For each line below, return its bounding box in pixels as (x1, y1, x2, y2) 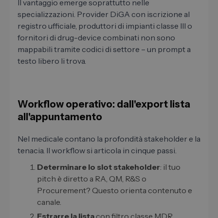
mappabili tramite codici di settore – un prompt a (18, 44, 191, 54)
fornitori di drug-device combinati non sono (18, 33, 175, 43)
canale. (37, 197, 61, 207)
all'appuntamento (18, 111, 102, 123)
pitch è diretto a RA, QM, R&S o (37, 174, 146, 184)
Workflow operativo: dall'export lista (18, 98, 190, 110)
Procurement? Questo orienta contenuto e (37, 185, 192, 196)
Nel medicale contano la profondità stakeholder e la (18, 134, 200, 144)
